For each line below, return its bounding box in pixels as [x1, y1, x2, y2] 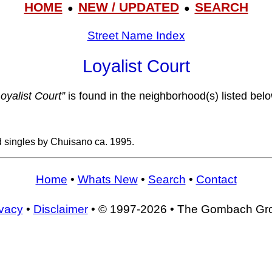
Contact [195, 172, 237, 186]
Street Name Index [87, 29, 185, 42]
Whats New [77, 172, 138, 186]
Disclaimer [33, 203, 88, 216]
